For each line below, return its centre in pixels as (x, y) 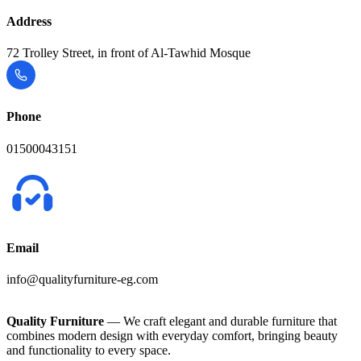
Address (29, 21)
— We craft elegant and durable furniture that (220, 322)
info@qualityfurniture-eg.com (82, 280)
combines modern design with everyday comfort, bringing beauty (172, 336)
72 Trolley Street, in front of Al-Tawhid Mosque (129, 52)
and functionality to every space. (89, 351)
